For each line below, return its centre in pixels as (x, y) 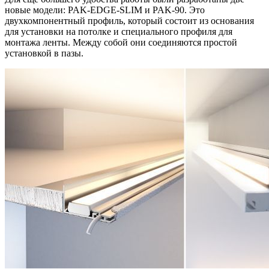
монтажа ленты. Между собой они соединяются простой (121, 42)
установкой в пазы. (44, 53)
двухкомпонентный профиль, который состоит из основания (129, 20)
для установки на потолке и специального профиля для (119, 31)
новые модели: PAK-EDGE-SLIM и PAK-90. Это (105, 10)
